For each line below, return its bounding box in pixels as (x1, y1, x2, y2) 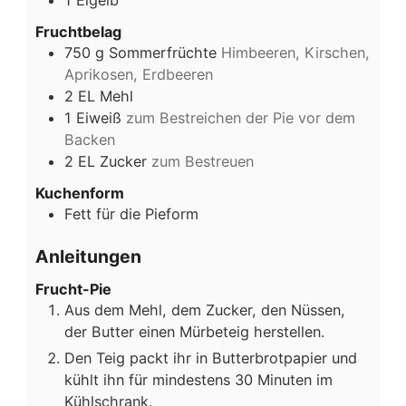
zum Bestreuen (151, 151, 254, 170)
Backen (64, 130, 115, 149)
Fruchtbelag (35, 22, 121, 41)
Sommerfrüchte (109, 43, 217, 62)
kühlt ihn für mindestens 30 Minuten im (64, 371, 333, 389)
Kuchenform (35, 183, 124, 202)
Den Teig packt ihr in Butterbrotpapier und (64, 349, 357, 367)
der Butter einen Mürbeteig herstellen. (64, 323, 324, 341)
